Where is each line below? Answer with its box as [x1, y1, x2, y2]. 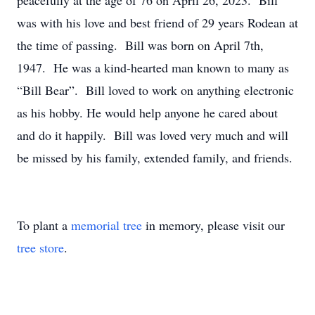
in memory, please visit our [142, 217, 285, 233]
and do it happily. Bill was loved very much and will [17, 127, 288, 143]
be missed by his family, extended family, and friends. [17, 149, 292, 166]
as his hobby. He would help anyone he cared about [17, 104, 278, 121]
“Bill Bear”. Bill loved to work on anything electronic [17, 82, 294, 98]
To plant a [17, 217, 71, 233]
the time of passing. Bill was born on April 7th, [17, 37, 264, 53]
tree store [17, 239, 64, 256]
